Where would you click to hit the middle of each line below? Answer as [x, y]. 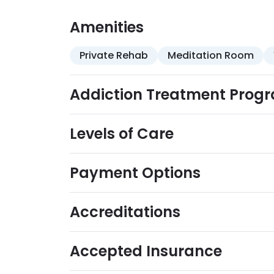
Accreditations [125, 212]
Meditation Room [211, 55]
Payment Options [135, 173]
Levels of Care [122, 134]
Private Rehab [114, 55]
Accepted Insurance [146, 251]
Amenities [107, 27]
